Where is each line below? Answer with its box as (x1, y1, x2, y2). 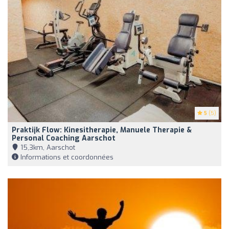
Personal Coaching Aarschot (12, 133, 116, 143)
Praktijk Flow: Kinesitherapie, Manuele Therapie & (12, 125, 192, 135)
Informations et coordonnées (18, 152, 113, 162)
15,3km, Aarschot (18, 143, 75, 152)
